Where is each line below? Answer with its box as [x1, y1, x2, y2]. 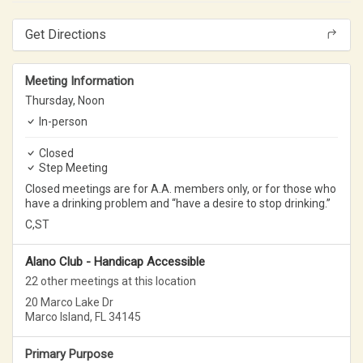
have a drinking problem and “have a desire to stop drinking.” [25, 196, 331, 210]
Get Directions [25, 26, 106, 42]
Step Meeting [39, 160, 108, 174]
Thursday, [25, 93, 78, 107]
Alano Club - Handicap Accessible [25, 254, 205, 269]
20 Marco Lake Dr [25, 295, 113, 309]
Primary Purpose [25, 346, 113, 361]
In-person [39, 114, 88, 128]
